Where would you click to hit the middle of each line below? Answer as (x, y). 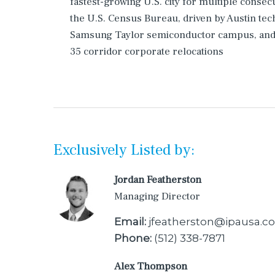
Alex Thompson (151, 266)
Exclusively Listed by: (124, 150)
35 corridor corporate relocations (147, 52)
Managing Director (157, 196)
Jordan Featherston (158, 180)
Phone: (133, 238)
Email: (130, 221)
